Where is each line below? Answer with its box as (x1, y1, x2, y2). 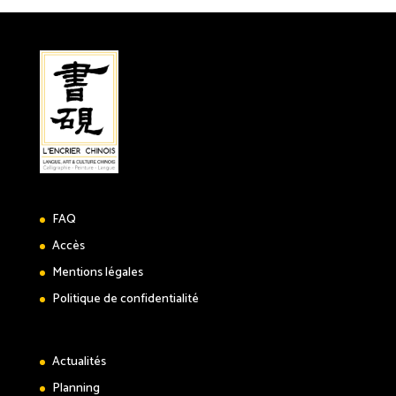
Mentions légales (51, 263, 143, 284)
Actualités (51, 352, 106, 373)
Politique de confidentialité (51, 289, 199, 310)
